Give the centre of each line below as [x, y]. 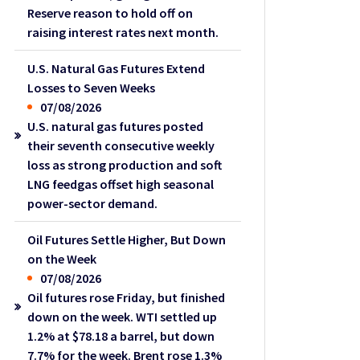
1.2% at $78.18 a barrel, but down [121, 335]
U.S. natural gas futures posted [116, 126]
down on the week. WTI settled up [123, 316]
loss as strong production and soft [125, 164]
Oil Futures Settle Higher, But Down [127, 239]
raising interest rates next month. [123, 32]
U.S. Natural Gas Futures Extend [117, 68]
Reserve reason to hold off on [110, 12]
